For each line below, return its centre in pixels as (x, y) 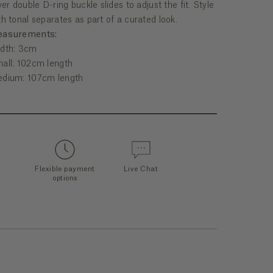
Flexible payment (65, 169)
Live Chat (141, 169)
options (65, 178)
